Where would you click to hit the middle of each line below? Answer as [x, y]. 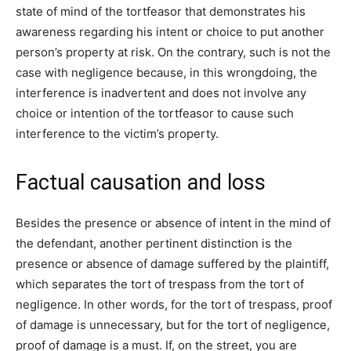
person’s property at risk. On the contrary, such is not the [173, 52]
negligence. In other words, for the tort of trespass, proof [174, 305]
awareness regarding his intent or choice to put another [170, 32]
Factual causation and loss [141, 183]
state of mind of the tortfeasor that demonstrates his [161, 12]
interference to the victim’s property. [117, 134]
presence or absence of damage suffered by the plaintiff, [172, 264]
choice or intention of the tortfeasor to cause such [155, 114]
